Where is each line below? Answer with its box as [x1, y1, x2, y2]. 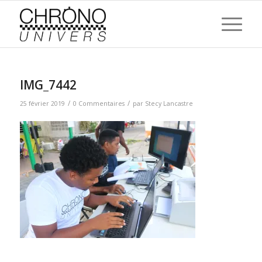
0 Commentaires [73, 99, 125, 108]
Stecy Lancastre [144, 99, 193, 108]
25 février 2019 [19, 99, 65, 108]
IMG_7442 [19, 77, 77, 93]
